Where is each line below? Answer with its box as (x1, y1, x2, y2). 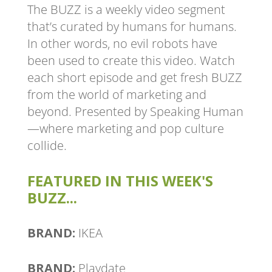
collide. (27, 137, 67, 154)
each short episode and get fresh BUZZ (27, 69, 242, 86)
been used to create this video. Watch (27, 52, 235, 69)
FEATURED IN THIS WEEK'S (27, 170, 213, 191)
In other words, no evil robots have (27, 35, 217, 52)
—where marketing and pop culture (27, 120, 224, 137)
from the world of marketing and (27, 86, 206, 103)
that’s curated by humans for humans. (27, 18, 237, 35)
